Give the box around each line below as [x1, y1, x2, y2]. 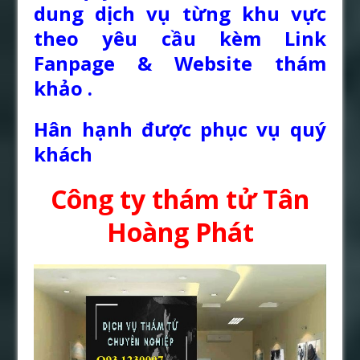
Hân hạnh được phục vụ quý [34, 116, 326, 143]
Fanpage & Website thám [34, 50, 326, 77]
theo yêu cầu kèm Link [34, 25, 326, 52]
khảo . [34, 75, 93, 102]
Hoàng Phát [106, 215, 254, 250]
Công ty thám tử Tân [51, 182, 309, 217]
